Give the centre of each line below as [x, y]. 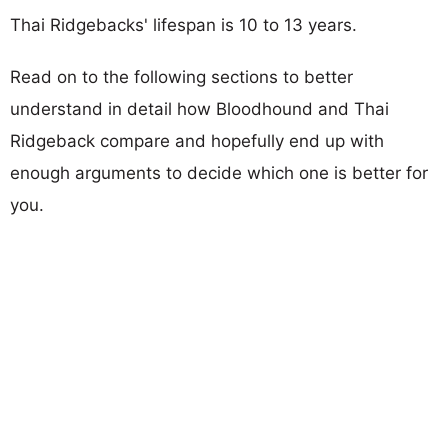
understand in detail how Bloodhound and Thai [199, 108]
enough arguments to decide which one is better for [219, 172]
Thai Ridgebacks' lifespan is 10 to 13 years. [183, 24]
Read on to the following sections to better [181, 76]
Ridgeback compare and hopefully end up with [197, 140]
